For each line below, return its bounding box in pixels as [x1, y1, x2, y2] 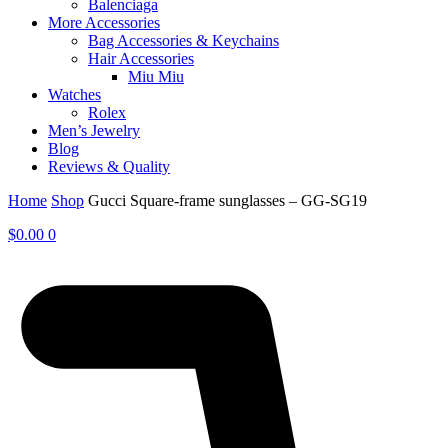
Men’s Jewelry [48, 122, 140, 140]
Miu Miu [128, 68, 184, 86]
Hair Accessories [88, 50, 194, 68]
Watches [48, 86, 101, 104]
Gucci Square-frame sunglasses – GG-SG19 [88, 192, 367, 210]
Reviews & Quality [48, 158, 170, 176]
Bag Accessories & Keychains [88, 32, 279, 50]
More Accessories [48, 14, 160, 32]
